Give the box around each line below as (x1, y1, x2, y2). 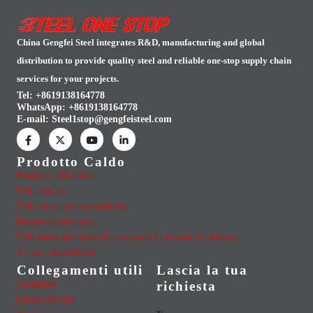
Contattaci (17, 278, 57, 290)
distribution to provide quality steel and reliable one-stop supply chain (17, 56, 291, 66)
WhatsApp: (17, 101, 66, 113)
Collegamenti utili (17, 263, 143, 278)
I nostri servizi (17, 293, 74, 305)
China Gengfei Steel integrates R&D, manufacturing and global (17, 38, 265, 48)
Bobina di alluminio (17, 216, 96, 228)
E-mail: (17, 113, 52, 125)
